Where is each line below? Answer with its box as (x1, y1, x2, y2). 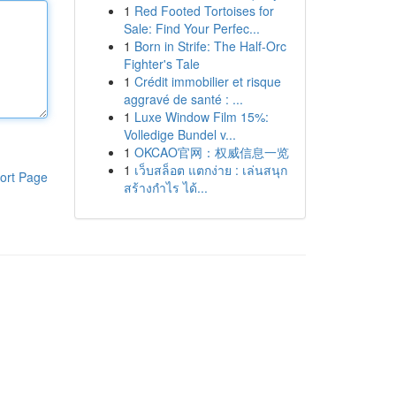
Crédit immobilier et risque (133, 72, 281, 90)
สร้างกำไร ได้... (123, 179, 208, 196)
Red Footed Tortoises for (133, 2, 274, 19)
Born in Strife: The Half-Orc (133, 37, 286, 55)
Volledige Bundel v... (123, 126, 236, 143)
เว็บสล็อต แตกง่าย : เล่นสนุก (133, 161, 287, 179)
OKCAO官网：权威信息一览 (133, 143, 289, 161)
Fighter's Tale (123, 55, 200, 72)
